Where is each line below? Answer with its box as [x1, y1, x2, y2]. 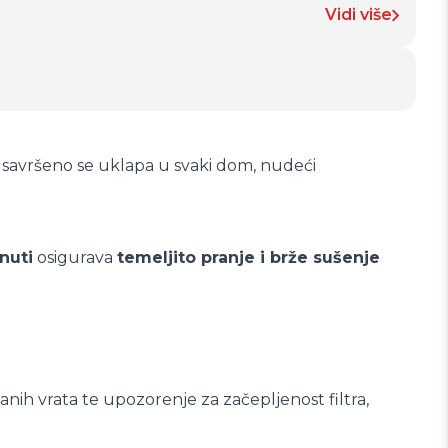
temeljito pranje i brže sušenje [117, 248, 380, 267]
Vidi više [325, 5, 392, 24]
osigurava [33, 248, 117, 267]
